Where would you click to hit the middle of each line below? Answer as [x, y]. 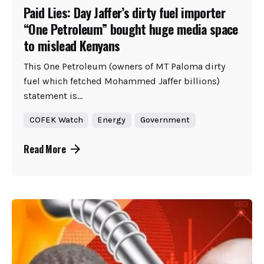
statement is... [53, 96]
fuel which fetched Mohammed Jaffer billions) [122, 81]
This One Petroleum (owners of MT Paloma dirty [124, 67]
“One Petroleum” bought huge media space [131, 29]
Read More [45, 149]
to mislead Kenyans [72, 45]
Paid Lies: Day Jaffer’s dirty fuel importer [125, 12]
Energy [112, 120]
